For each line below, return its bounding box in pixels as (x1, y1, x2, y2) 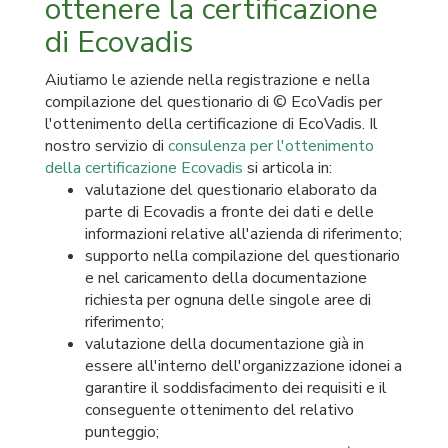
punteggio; (85, 421, 159, 443)
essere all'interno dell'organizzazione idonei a (85, 355, 402, 377)
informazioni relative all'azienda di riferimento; (85, 223, 402, 245)
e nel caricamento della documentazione (85, 267, 367, 289)
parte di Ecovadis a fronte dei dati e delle (85, 201, 374, 223)
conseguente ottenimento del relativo (85, 399, 354, 421)
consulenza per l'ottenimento (168, 135, 374, 157)
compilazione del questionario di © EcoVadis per (45, 91, 382, 113)
